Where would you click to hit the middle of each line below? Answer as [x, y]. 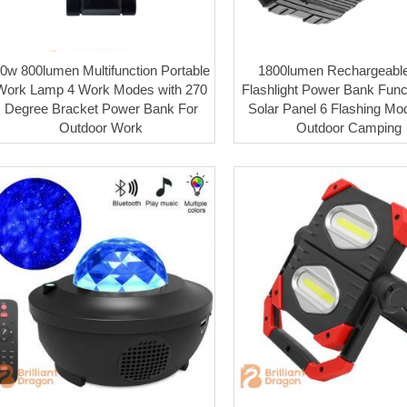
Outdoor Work [101, 127]
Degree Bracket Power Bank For [101, 108]
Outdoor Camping [348, 127]
